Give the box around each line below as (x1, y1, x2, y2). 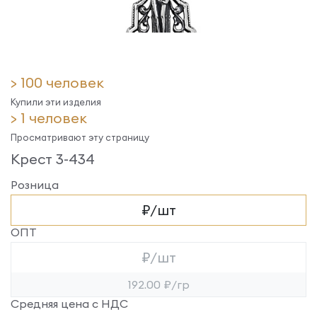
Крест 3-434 (11, 150, 95, 168)
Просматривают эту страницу (11, 132, 149, 143)
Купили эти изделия (11, 96, 101, 108)
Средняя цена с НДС (11, 296, 128, 311)
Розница (11, 178, 59, 192)
